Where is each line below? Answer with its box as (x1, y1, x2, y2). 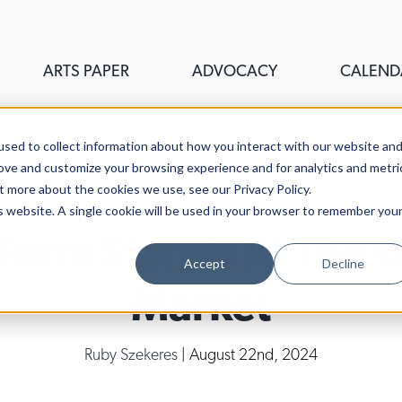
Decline (321, 255, 364, 271)
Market (131, 279, 271, 330)
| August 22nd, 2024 (181, 345, 318, 363)
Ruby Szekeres (84, 345, 181, 363)
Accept (184, 255, 226, 271)
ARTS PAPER (43, 60, 129, 80)
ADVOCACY (192, 60, 277, 80)
